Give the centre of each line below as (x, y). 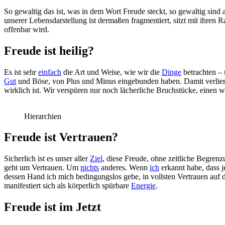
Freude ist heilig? (49, 50)
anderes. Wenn (124, 168)
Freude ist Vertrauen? (61, 137)
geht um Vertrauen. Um (42, 168)
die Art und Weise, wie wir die (111, 72)
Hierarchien (43, 116)
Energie (143, 186)
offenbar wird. (27, 29)
